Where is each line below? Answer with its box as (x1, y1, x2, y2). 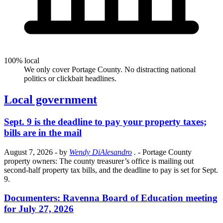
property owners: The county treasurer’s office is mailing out (4, 156, 194, 165)
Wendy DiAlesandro (69, 147, 132, 156)
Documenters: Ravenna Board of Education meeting (4, 193, 218, 204)
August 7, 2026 (4, 147, 53, 156)
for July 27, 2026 (4, 204, 74, 215)
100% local (4, 56, 39, 65)
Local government (4, 93, 97, 107)
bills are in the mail (4, 127, 82, 138)
